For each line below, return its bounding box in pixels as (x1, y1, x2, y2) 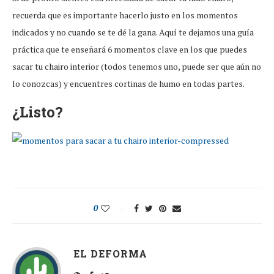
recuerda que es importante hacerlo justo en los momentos (12, 9, 238, 21)
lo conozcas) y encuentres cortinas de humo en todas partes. (12, 78, 245, 89)
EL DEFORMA (73, 247, 147, 260)
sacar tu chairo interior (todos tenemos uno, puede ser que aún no (12, 61, 261, 72)
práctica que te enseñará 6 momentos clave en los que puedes (12, 43, 247, 55)
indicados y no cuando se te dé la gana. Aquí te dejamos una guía (12, 26, 254, 38)
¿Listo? (12, 102, 63, 122)
